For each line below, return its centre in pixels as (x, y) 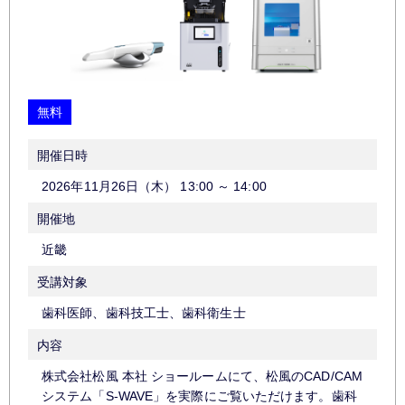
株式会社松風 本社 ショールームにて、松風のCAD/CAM (202, 376)
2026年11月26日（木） (109, 186)
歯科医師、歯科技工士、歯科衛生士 (144, 313)
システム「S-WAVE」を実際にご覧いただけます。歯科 (199, 396)
